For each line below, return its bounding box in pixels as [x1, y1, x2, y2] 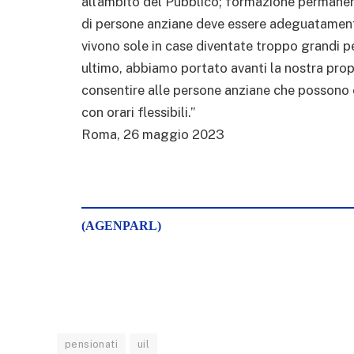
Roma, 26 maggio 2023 [81, 126, 224, 142]
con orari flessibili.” [81, 104, 195, 120]
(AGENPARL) [81, 218, 161, 232]
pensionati [65, 337, 118, 350]
